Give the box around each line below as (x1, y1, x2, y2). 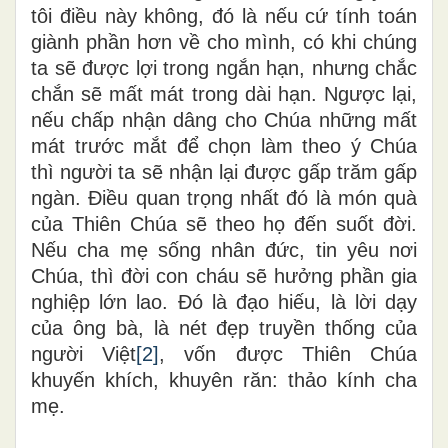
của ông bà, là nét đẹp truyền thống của (31, 316, 417, 339)
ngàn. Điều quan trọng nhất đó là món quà (31, 186, 417, 209)
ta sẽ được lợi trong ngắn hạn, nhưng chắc (31, 56, 417, 79)
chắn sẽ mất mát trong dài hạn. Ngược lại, (31, 82, 417, 105)
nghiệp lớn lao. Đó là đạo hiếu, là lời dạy (31, 290, 417, 313)
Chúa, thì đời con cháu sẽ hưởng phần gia (31, 264, 417, 287)
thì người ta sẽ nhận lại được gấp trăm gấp (31, 160, 417, 183)
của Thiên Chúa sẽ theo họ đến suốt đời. (31, 212, 417, 235)
